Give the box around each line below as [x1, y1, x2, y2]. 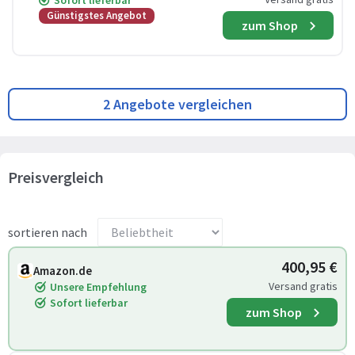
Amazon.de [33, 263, 92, 278]
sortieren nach [8, 224, 87, 240]
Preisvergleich [8, 167, 104, 187]
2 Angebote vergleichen [103, 95, 252, 113]
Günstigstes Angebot [47, 9, 147, 22]
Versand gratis [269, 279, 338, 293]
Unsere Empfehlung [50, 280, 147, 294]
